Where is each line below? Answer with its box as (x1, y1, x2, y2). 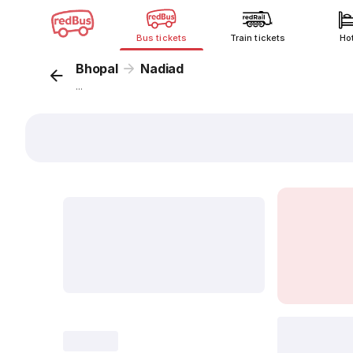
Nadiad (140, 61, 184, 76)
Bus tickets (136, 32, 187, 43)
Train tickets (230, 32, 285, 43)
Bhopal (76, 61, 118, 76)
